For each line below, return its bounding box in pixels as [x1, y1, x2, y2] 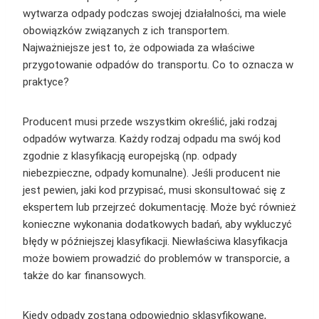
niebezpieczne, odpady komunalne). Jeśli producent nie [23, 167, 281, 180]
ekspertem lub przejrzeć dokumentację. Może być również [23, 201, 296, 214]
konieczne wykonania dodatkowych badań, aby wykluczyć [23, 218, 292, 231]
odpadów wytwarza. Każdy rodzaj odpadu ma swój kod [23, 132, 281, 146]
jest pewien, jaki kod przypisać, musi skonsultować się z [23, 184, 286, 197]
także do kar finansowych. [23, 269, 146, 283]
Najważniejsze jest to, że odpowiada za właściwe [23, 41, 255, 55]
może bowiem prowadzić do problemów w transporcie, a [23, 252, 290, 266]
